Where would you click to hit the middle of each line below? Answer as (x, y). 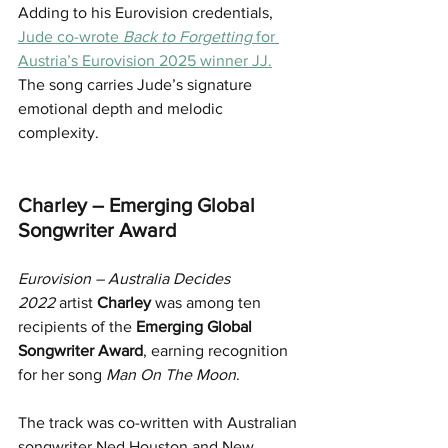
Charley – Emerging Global (139, 204)
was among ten (208, 302)
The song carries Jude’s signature (137, 84)
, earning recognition (217, 350)
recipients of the (77, 326)
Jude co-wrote (70, 36)
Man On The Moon (171, 374)
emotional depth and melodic (122, 108)
